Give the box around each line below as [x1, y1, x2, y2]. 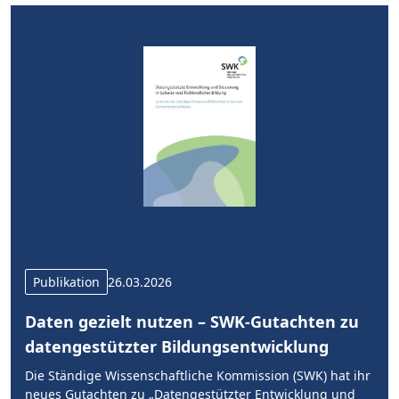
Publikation [33, 273, 100, 290]
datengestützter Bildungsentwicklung [25, 336, 329, 357]
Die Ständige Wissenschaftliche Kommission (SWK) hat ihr [25, 367, 370, 384]
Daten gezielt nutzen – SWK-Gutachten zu [25, 311, 359, 332]
